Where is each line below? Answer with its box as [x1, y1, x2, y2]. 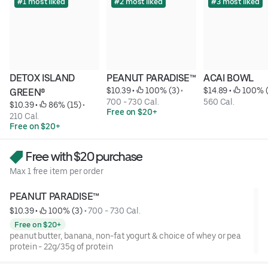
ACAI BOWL [203, 72, 254, 84]
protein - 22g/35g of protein [10, 242, 113, 251]
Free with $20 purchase [24, 148, 143, 164]
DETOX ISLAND [10, 72, 75, 84]
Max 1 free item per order [10, 166, 103, 176]
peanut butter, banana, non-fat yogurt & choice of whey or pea [10, 231, 242, 240]
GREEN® [10, 86, 46, 98]
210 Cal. [10, 111, 39, 121]
